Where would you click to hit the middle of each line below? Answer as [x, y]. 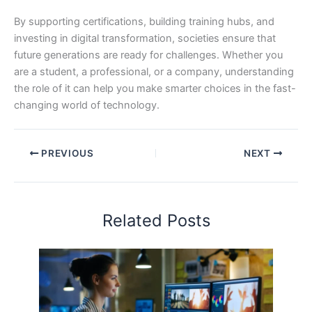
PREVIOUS [66, 153]
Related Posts [156, 221]
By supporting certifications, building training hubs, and [144, 22]
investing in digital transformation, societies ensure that [145, 39]
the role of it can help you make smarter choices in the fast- [155, 89]
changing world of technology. [87, 106]
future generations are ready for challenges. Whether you [148, 55]
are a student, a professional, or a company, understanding [154, 72]
